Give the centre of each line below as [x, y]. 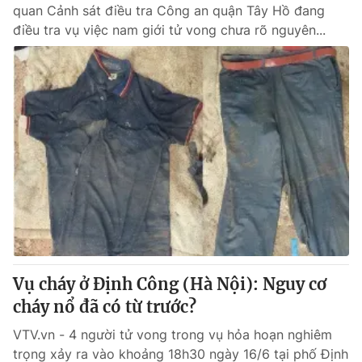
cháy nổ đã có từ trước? [105, 307]
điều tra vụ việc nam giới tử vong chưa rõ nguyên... [169, 30]
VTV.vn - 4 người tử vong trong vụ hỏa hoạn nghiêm [173, 335]
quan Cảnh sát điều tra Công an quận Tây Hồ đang [169, 11]
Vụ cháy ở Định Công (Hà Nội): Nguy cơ [170, 284]
